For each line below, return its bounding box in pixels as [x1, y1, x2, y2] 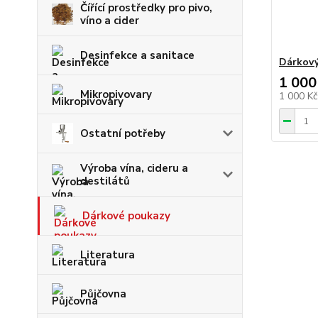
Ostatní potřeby [80, 126, 165, 141]
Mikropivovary [80, 87, 152, 102]
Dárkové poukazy [82, 209, 170, 223]
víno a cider [80, 13, 139, 28]
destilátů [80, 174, 130, 188]
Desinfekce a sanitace [80, 48, 194, 62]
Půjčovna [80, 287, 126, 301]
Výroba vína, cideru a [80, 161, 188, 175]
